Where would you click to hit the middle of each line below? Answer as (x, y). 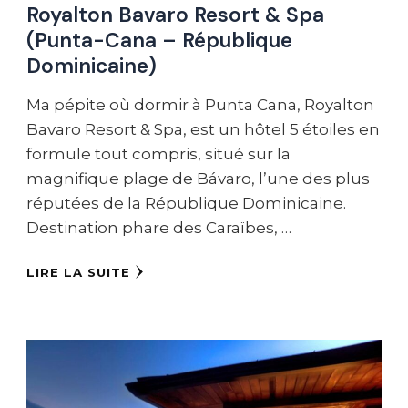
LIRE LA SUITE (78, 272)
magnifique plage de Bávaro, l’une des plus (198, 178)
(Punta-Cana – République (159, 40)
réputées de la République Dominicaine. (186, 203)
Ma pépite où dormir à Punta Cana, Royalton (200, 104)
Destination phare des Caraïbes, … (159, 227)
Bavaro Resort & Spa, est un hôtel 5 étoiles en (203, 129)
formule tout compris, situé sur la (158, 153)
